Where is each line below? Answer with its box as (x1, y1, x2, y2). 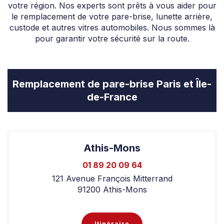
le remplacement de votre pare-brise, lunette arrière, (11, 11, 212, 21)
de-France (86, 90, 137, 103)
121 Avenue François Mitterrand (51, 173, 172, 183)
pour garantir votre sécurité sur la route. (34, 33, 189, 43)
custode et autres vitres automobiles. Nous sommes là (9, 22, 215, 32)
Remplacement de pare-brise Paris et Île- (12, 77, 211, 90)
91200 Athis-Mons (77, 184, 147, 194)
